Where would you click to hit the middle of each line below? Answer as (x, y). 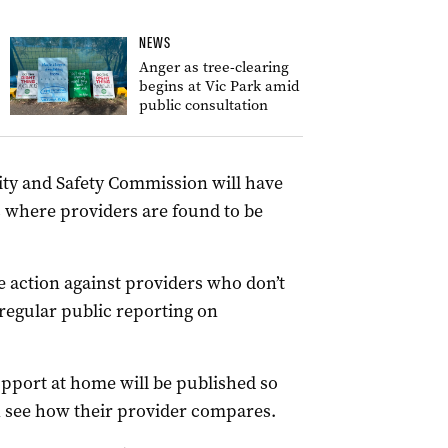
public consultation (203, 105)
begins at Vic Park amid (219, 86)
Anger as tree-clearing (214, 67)
